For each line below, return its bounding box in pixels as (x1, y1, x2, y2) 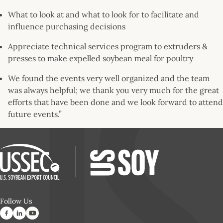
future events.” (8, 109, 62, 119)
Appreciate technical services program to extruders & (8, 41, 208, 51)
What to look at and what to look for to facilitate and (8, 9, 199, 19)
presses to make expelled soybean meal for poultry (8, 53, 193, 63)
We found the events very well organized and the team (8, 73, 210, 83)
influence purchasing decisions (8, 21, 125, 31)
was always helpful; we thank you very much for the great (8, 85, 219, 95)
